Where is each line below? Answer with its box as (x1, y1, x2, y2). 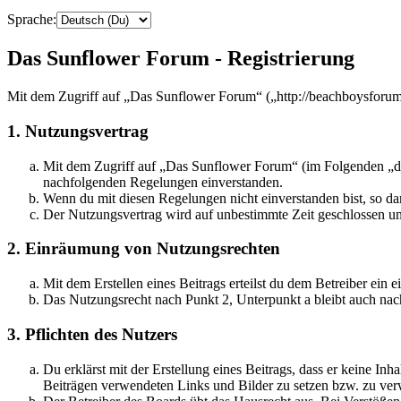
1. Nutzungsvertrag (7, 122, 149, 141)
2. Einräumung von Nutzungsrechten (7, 239, 280, 259)
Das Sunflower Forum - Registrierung (7, 47, 354, 71)
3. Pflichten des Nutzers (7, 324, 177, 344)
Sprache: (7, 12, 56, 28)
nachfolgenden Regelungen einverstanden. (43, 174, 283, 190)
